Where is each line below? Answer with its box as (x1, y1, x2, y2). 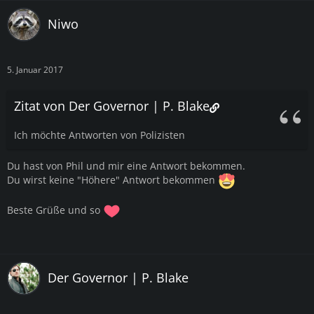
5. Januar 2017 (7, 63, 63, 76)
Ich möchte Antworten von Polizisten (14, 128, 185, 142)
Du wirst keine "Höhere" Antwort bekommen (7, 173, 218, 186)
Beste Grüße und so (7, 203, 103, 217)
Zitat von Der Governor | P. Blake (14, 97, 210, 114)
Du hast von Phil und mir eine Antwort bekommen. (7, 158, 245, 172)
